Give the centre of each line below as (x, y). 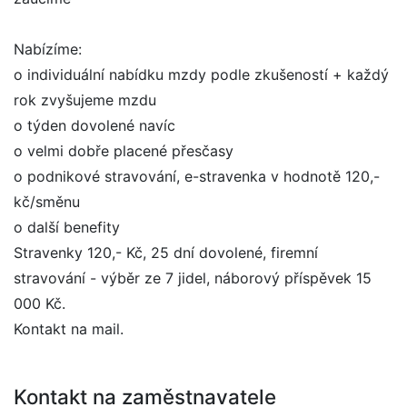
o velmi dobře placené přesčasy (124, 151)
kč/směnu (47, 202)
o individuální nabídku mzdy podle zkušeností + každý (201, 74)
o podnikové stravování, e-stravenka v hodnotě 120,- (197, 176)
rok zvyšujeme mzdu (85, 100)
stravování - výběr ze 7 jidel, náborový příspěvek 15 (193, 278)
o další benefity (67, 227)
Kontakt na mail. (69, 329)
